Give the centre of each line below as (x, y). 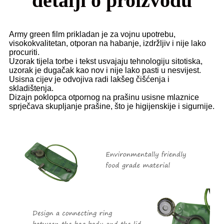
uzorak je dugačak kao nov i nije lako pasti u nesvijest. (105, 70)
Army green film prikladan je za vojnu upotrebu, (92, 34)
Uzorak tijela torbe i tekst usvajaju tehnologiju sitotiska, (106, 61)
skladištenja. (31, 88)
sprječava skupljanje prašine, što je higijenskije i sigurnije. (112, 106)
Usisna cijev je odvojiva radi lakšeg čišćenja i (89, 79)
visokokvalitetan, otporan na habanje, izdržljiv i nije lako (107, 43)
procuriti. (24, 52)
